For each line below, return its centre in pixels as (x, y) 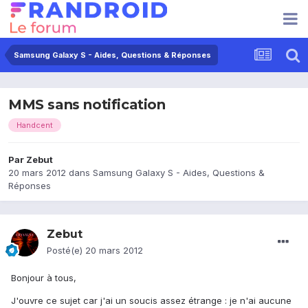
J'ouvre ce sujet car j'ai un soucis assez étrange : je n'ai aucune (151, 301)
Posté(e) (66, 251)
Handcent (35, 125)
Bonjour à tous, (44, 278)
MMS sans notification (87, 105)
